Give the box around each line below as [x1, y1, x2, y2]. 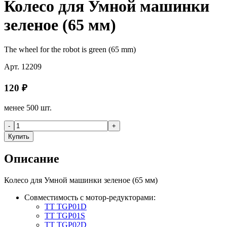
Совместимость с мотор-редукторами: [24, 193, 156, 202]
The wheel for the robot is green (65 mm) [4, 45, 136, 54]
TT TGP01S [45, 211, 85, 220]
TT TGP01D [45, 202, 87, 211]
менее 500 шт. [4, 103, 52, 112]
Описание [4, 152, 59, 165]
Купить [8, 132, 29, 140]
